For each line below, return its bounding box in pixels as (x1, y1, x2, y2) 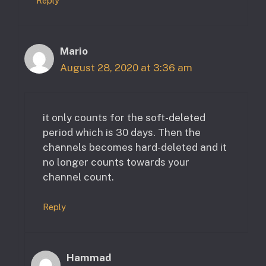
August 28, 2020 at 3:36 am (60, 62, 192, 74)
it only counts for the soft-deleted (43, 111, 205, 123)
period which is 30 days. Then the (43, 126, 201, 138)
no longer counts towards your (43, 156, 189, 168)
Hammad (66, 252, 111, 264)
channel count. (43, 170, 114, 183)
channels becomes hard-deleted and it (43, 141, 227, 153)
